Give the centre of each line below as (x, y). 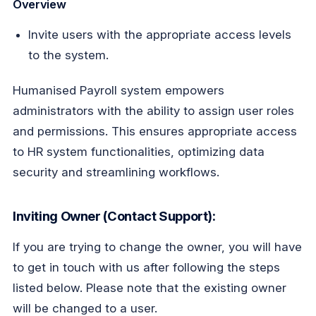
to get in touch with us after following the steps (146, 267)
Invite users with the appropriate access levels (160, 35)
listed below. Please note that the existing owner (149, 288)
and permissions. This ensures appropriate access (154, 131)
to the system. (69, 55)
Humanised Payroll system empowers (118, 90)
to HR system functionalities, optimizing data (138, 151)
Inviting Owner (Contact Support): (114, 216)
